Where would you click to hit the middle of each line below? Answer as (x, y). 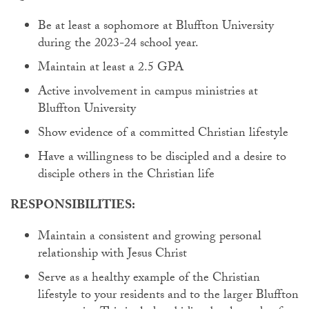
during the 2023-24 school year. (118, 44)
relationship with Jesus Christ (112, 255)
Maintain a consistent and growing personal (150, 238)
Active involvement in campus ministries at (148, 93)
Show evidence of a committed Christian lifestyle (163, 134)
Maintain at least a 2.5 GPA (111, 69)
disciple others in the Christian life (126, 176)
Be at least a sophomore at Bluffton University (156, 27)
